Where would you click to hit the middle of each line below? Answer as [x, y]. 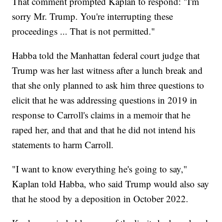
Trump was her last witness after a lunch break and [108, 70]
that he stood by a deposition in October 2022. [100, 198]
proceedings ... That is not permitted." [84, 31]
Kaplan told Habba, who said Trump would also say [111, 183]
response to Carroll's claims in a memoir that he [101, 114]
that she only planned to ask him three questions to [108, 85]
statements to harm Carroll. [63, 144]
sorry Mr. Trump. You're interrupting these [93, 16]
